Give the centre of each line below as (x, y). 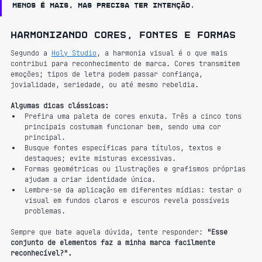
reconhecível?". (41, 253)
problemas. (45, 211)
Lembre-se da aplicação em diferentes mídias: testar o (135, 190)
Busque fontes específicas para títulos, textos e (125, 148)
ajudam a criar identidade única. (90, 179)
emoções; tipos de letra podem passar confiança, (109, 74)
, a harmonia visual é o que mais (164, 53)
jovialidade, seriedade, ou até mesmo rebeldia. (105, 85)
